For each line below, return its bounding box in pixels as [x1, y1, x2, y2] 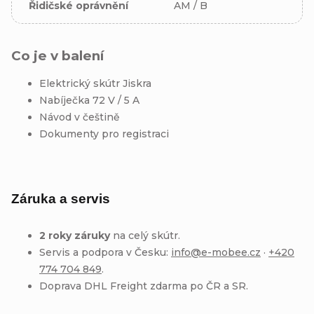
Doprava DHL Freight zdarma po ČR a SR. [39, 279, 248, 292]
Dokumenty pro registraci [39, 127, 169, 140]
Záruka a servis [11, 191, 110, 206]
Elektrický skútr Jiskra [39, 76, 151, 90]
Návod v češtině [39, 110, 120, 123]
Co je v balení [11, 47, 104, 64]
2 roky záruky [39, 228, 110, 242]
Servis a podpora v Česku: [39, 245, 168, 259]
